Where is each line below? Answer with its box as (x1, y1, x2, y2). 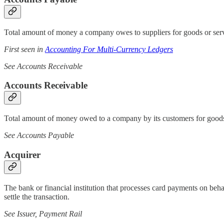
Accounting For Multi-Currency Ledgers (45, 44, 173, 53)
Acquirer (4, 149, 40, 160)
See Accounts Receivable (4, 61, 82, 70)
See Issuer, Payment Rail (4, 209, 82, 218)
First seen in (4, 44, 45, 53)
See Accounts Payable (4, 131, 74, 140)
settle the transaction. (4, 192, 69, 201)
